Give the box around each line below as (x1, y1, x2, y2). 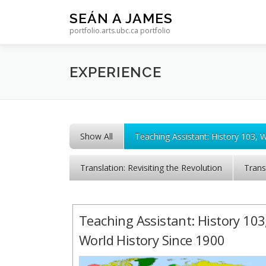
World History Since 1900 (79, 231, 225, 249)
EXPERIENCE (69, 64, 161, 81)
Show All (80, 131, 113, 142)
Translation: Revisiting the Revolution (80, 162, 222, 173)
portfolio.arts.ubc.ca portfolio (69, 26, 170, 36)
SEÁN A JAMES (69, 9, 173, 26)
